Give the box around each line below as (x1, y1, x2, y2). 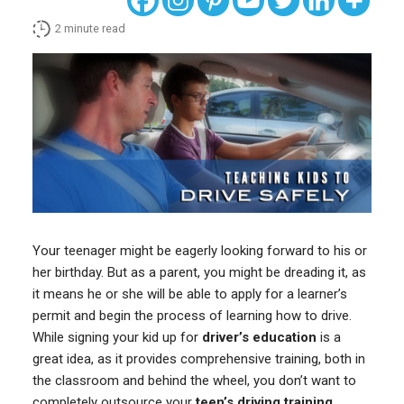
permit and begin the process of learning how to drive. (32, 308, 352, 325)
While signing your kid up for (32, 329, 202, 346)
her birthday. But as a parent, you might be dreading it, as (32, 264, 366, 281)
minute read (63, 22, 125, 36)
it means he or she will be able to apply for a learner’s (32, 286, 347, 303)
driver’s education (201, 329, 317, 346)
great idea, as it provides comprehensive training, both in (32, 351, 365, 368)
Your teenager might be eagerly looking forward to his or (32, 243, 367, 260)
